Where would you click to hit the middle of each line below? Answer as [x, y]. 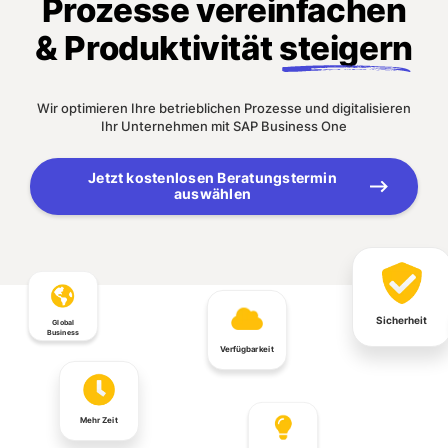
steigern [345, 48]
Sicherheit [402, 320]
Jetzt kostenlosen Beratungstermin [212, 177]
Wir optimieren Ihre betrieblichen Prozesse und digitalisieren [224, 108]
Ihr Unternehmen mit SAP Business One [224, 126]
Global [63, 322]
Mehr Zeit [99, 419]
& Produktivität [157, 48]
